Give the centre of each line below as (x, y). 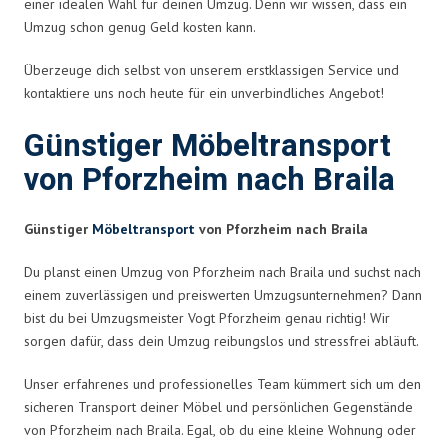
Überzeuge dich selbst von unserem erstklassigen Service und (211, 69)
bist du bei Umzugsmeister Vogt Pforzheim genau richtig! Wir (207, 317)
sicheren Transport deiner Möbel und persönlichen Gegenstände (218, 406)
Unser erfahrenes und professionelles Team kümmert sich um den (222, 383)
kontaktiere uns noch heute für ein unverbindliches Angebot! (204, 92)
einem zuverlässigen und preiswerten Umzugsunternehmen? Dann (223, 294)
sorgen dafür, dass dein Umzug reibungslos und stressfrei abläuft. (221, 340)
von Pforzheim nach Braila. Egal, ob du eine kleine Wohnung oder (220, 429)
